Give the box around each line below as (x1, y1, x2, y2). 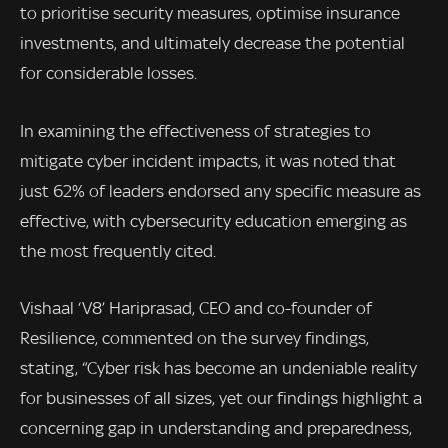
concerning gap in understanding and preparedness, (20, 418, 412, 439)
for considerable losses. (20, 62, 197, 83)
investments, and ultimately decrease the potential (20, 32, 405, 53)
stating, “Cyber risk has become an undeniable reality (20, 358, 417, 379)
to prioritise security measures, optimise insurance (20, 2, 400, 23)
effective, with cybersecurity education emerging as (20, 210, 407, 231)
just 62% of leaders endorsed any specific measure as (20, 180, 421, 201)
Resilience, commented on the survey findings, (20, 328, 369, 349)
